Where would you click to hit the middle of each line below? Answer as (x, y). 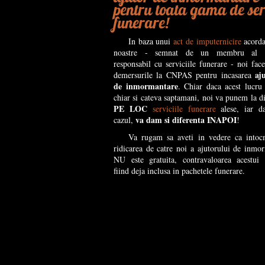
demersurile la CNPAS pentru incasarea (184, 75)
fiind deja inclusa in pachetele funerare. (179, 171)
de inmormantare (146, 86)
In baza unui (151, 41)
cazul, (125, 120)
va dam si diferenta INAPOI (186, 120)
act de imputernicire (207, 41)
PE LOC (130, 109)
